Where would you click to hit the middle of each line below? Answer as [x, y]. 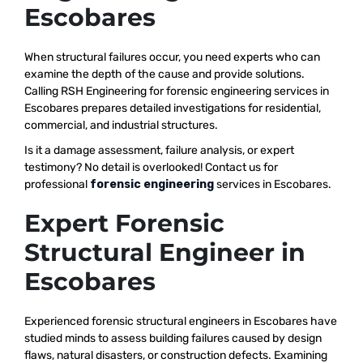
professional [57, 184]
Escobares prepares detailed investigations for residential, [173, 108]
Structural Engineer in [165, 252]
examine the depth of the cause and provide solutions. [164, 74]
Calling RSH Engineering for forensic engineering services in [177, 91]
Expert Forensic [124, 223]
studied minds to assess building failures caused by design [173, 338]
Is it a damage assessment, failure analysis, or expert [159, 150]
